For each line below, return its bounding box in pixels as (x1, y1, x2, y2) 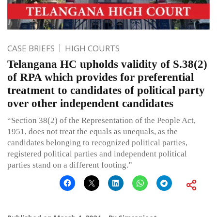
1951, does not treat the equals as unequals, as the (7, 126, 178, 136)
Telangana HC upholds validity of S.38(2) (7, 58, 207, 70)
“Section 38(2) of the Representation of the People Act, (7, 115, 196, 125)
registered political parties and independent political (7, 149, 187, 158)
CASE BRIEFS (7, 42, 55, 54)
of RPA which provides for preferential (7, 71, 194, 83)
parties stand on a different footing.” (7, 160, 132, 170)
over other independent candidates (7, 97, 173, 109)
